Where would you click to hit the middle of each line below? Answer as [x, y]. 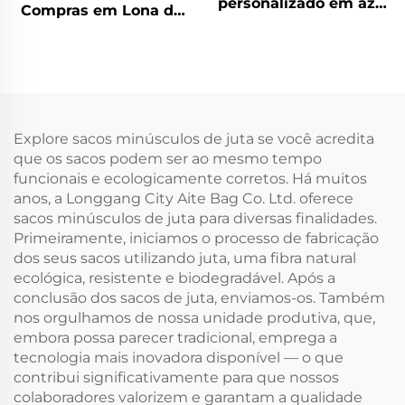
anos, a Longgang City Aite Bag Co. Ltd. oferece [184, 199]
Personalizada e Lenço [101, 71]
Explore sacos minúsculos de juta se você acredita [194, 139]
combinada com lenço [304, 83]
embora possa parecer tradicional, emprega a [175, 338]
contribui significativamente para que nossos [176, 378]
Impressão [101, 51]
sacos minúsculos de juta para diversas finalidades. [195, 219]
